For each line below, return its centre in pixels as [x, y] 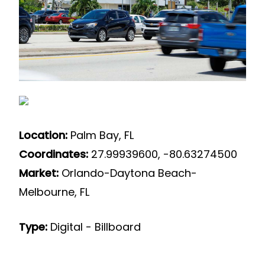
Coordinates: [53, 154]
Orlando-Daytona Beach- [127, 173]
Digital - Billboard [95, 227]
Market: [38, 173]
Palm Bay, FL [100, 135]
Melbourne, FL [54, 192]
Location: [43, 135]
